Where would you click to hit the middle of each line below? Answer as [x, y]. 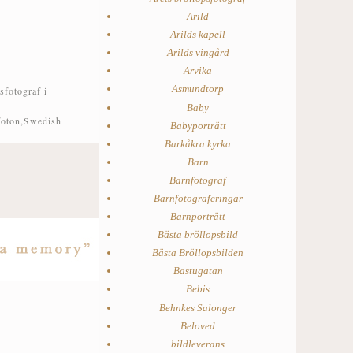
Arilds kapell [198, 35]
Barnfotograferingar [198, 198]
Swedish [43, 121]
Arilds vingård [198, 53]
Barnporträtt [198, 217]
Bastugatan [198, 271]
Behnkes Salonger [198, 307]
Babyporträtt [198, 125]
